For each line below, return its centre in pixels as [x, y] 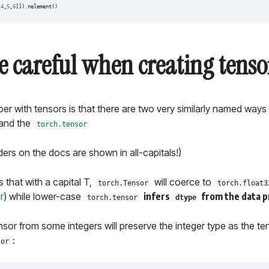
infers [157, 197]
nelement [39, 7]
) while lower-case [44, 197]
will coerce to [183, 182]
